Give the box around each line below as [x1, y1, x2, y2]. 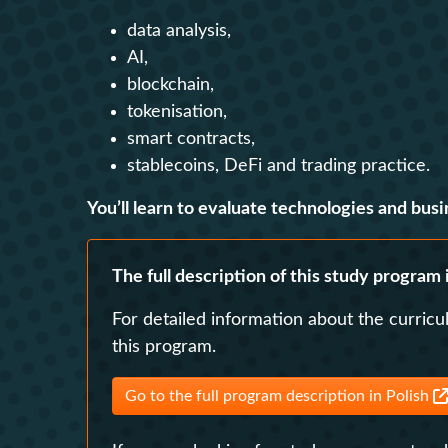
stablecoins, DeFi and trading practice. [127, 157, 435, 175]
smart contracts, [127, 130, 260, 148]
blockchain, [127, 76, 219, 94]
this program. [112, 338, 216, 356]
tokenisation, [127, 103, 232, 121]
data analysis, [127, 22, 236, 40]
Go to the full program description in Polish [125, 388, 433, 404]
